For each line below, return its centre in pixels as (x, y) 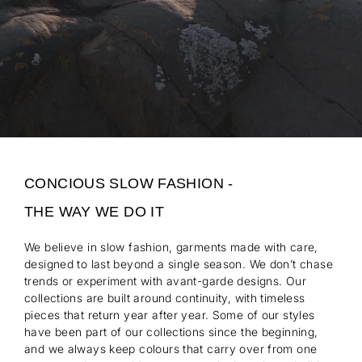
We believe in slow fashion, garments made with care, (171, 246)
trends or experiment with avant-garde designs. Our (166, 280)
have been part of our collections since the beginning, (171, 331)
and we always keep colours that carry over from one (171, 348)
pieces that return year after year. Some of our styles (170, 314)
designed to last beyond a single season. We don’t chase (179, 263)
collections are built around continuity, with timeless (165, 297)
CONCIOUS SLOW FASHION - (129, 183)
